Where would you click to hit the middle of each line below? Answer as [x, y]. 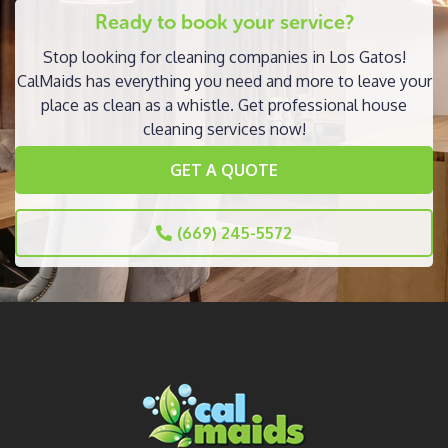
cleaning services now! [224, 128]
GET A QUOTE [224, 169]
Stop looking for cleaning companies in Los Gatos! [224, 56]
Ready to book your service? [224, 21]
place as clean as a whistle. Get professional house [224, 104]
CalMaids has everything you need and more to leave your [224, 80]
